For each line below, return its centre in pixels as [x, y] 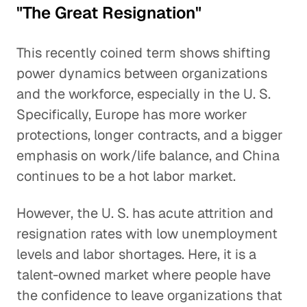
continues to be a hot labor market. [126, 176]
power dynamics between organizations [142, 73]
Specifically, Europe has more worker [132, 114]
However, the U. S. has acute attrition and [145, 213]
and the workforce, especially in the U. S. [144, 94]
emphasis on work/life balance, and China [148, 156]
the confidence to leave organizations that [149, 295]
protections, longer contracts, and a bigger [150, 135]
